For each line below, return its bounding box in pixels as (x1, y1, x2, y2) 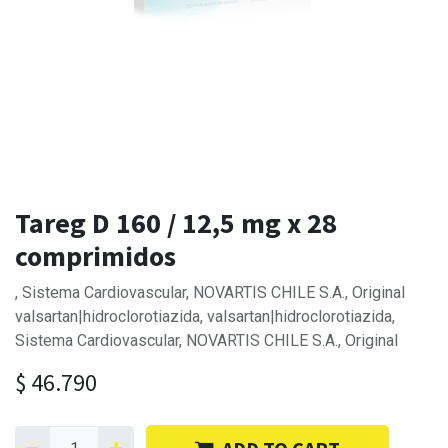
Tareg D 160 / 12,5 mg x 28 (15, 205, 337, 242)
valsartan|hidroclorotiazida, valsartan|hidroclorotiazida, (15, 307, 395, 327)
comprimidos (15, 238, 176, 275)
